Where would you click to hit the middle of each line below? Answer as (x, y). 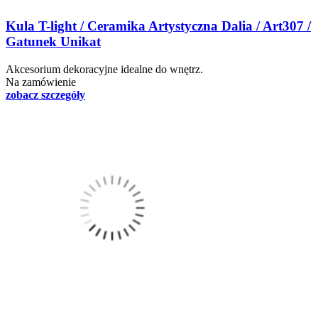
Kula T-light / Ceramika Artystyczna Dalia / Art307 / (158, 26)
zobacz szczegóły (45, 95)
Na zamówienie (41, 82)
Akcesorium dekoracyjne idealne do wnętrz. (104, 70)
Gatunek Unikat (53, 42)
